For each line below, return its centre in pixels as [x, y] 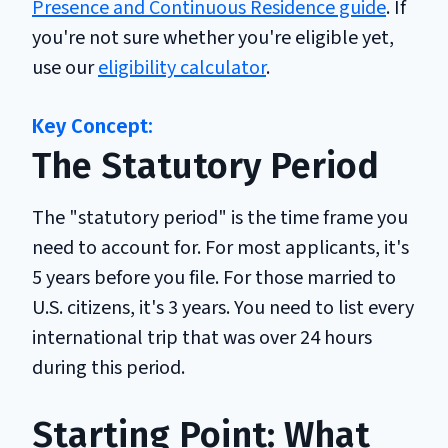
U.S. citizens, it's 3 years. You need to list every [223, 307]
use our [65, 67]
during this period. [108, 367]
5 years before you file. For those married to [214, 277]
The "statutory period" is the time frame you [220, 217]
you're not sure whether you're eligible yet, [213, 37]
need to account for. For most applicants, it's [220, 247]
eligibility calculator [182, 67]
